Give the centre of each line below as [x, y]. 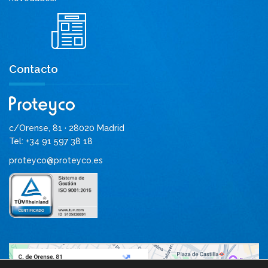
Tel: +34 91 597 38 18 [51, 141]
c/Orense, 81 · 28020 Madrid [67, 128]
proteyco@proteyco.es [56, 161]
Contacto [33, 69]
